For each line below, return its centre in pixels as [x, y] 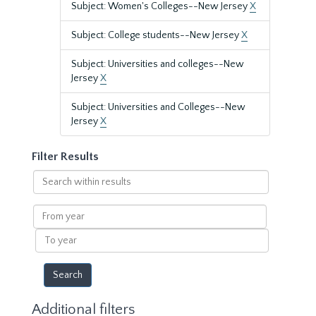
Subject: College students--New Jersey [156, 35]
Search [48, 176]
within [47, 190]
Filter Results [65, 157]
